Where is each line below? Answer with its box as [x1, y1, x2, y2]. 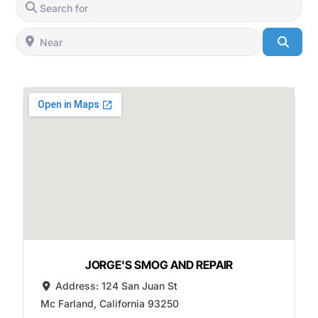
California [99, 297, 145, 310]
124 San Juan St [102, 280, 178, 292]
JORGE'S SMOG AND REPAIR [84, 258, 234, 273]
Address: [55, 280, 102, 292]
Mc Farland [40, 297, 94, 310]
